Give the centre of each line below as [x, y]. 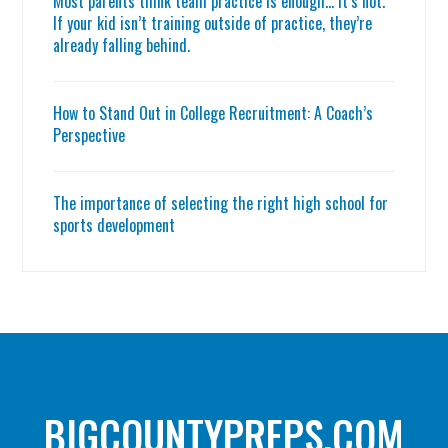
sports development [114, 225]
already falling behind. [122, 45]
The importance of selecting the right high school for [221, 203]
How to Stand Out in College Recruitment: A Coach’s [213, 113]
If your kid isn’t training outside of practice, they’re [213, 23]
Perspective [89, 135]
